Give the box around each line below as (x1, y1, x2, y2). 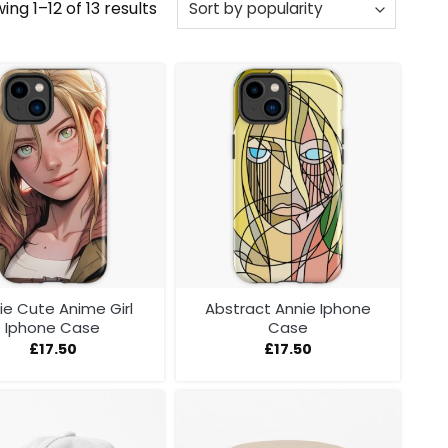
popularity (155, 45, 237, 69)
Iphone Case (5, 317, 101, 339)
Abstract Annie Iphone (205, 298, 372, 320)
